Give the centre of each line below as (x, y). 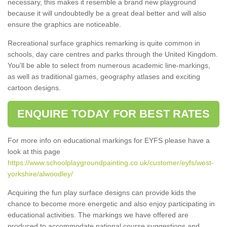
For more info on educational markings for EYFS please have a (109, 140)
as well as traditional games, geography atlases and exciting (104, 76)
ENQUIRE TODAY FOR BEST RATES (113, 113)
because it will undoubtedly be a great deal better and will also (107, 13)
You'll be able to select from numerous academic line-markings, (109, 65)
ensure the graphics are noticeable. (64, 24)
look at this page (34, 151)
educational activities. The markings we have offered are (98, 215)
